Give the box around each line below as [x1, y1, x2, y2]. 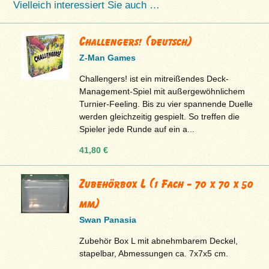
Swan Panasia [79, 214, 137, 225]
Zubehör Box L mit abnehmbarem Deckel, [79, 235, 238, 246]
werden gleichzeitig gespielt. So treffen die [79, 111, 240, 121]
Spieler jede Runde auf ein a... [79, 124, 195, 134]
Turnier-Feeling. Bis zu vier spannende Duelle [79, 98, 253, 109]
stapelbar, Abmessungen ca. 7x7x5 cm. [79, 248, 229, 258]
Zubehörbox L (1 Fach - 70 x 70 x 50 [79, 175, 254, 192]
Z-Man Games [79, 52, 136, 62]
